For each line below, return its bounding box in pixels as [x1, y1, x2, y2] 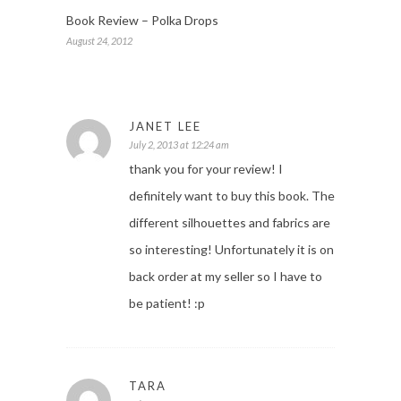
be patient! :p [129, 295, 205, 311]
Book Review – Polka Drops [66, 13, 218, 29]
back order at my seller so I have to [129, 269, 322, 285]
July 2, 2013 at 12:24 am [129, 139, 229, 151]
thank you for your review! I [129, 161, 283, 177]
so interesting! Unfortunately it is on [129, 242, 334, 258]
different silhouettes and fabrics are [129, 215, 330, 231]
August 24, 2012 [66, 35, 132, 47]
